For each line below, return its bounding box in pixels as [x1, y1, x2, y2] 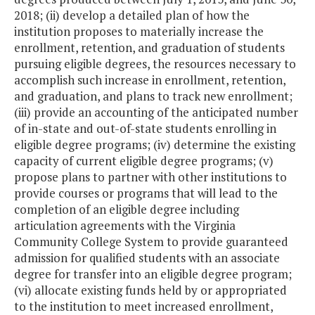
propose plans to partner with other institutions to [14, 169, 287, 186]
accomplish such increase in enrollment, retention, [14, 72, 285, 89]
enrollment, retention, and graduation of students [14, 39, 285, 56]
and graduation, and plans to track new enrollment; [14, 88, 292, 105]
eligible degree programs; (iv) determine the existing [14, 136, 295, 153]
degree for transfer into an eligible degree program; [14, 266, 292, 283]
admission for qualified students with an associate [14, 250, 280, 266]
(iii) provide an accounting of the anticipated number [14, 104, 298, 121]
